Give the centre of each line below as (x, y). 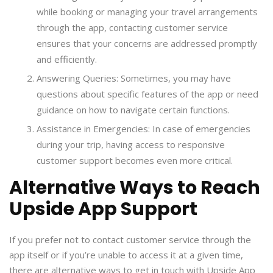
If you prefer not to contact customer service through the (130, 240)
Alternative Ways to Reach (135, 188)
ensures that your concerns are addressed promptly (147, 44)
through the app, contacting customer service (132, 28)
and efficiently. (67, 59)
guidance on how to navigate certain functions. (133, 110)
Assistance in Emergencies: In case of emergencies (144, 129)
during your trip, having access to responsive (131, 145)
